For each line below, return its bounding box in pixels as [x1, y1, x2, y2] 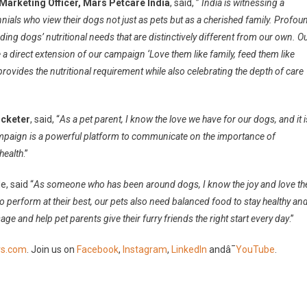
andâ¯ [207, 244, 236, 255]
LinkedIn [171, 244, 207, 255]
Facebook [77, 244, 119, 255]
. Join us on [27, 244, 77, 255]
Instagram [123, 244, 167, 255]
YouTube [236, 244, 275, 255]
